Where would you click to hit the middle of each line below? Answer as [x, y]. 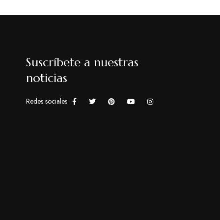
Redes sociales [46, 101]
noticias [46, 78]
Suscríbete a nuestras [82, 62]
